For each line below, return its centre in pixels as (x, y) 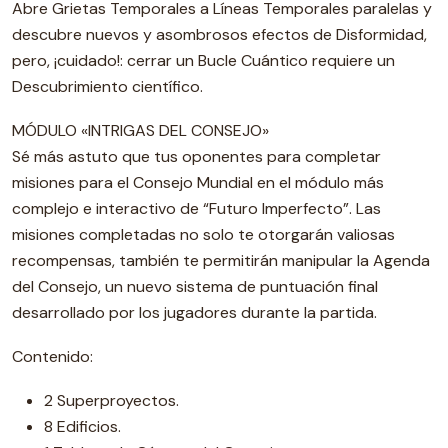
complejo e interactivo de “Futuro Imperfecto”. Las (196, 208)
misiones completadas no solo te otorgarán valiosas (203, 234)
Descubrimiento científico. (107, 86)
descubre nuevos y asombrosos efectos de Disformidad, (219, 34)
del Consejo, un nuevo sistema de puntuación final (195, 286)
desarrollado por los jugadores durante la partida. (194, 312)
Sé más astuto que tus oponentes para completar (196, 156)
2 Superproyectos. (111, 400)
